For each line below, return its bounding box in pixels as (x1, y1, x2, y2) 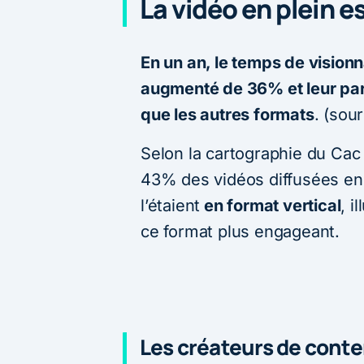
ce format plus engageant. (141, 221, 340, 241)
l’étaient (141, 195, 201, 215)
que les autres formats (141, 104, 314, 124)
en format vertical (200, 195, 341, 215)
